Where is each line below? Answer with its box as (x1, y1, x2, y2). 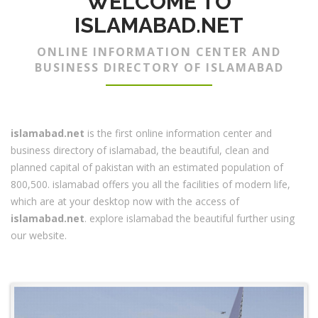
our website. (11, 229, 67, 242)
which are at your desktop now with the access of (11, 194, 239, 208)
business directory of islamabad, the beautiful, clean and (11, 143, 269, 157)
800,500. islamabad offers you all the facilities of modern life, (11, 177, 290, 191)
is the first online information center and (84, 126, 272, 140)
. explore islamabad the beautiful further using (84, 212, 295, 225)
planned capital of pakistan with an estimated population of (11, 160, 283, 174)
